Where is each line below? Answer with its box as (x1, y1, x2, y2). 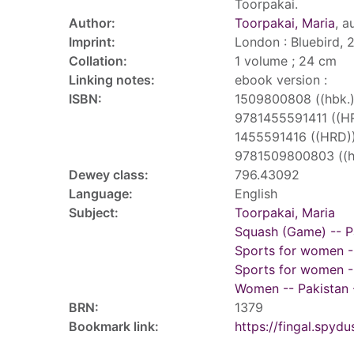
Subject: (69, 205, 119, 220)
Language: (69, 186, 133, 201)
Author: (69, 15, 115, 31)
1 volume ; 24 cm (235, 53, 337, 69)
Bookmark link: (69, 318, 159, 334)
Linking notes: (69, 72, 155, 88)
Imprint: (69, 34, 115, 50)
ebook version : (235, 72, 327, 88)
